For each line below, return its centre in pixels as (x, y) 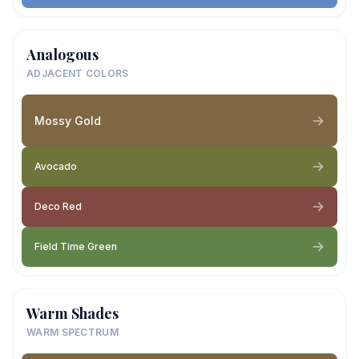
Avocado (56, 166)
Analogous (63, 54)
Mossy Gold (68, 120)
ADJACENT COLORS (78, 73)
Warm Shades (73, 313)
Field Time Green (76, 246)
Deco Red (58, 206)
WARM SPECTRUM (73, 332)
